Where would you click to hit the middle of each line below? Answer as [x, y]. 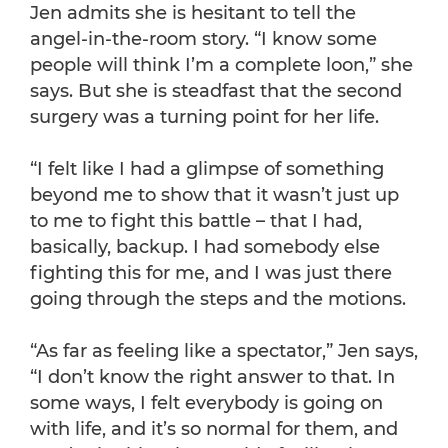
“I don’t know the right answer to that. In [212, 377]
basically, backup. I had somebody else [205, 247]
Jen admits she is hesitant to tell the [193, 13]
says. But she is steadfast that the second [216, 91]
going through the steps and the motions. [218, 299]
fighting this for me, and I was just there [211, 273]
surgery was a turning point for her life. [204, 117]
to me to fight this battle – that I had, [196, 221]
